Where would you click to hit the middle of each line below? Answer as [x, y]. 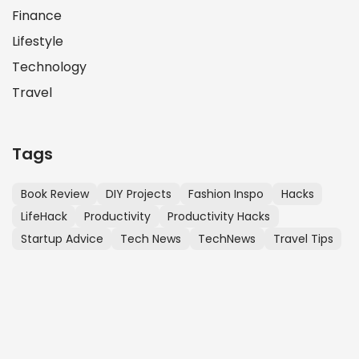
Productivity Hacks [219, 216]
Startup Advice [62, 238]
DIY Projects [138, 194]
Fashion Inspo [226, 194]
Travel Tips [303, 238]
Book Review [54, 194]
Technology [49, 67]
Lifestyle [38, 41]
